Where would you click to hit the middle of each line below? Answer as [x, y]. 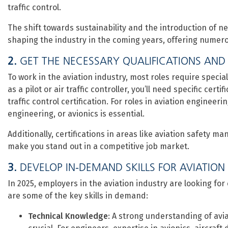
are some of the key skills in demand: [78, 196]
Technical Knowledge [68, 216]
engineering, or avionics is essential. [76, 114]
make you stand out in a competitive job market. [98, 146]
